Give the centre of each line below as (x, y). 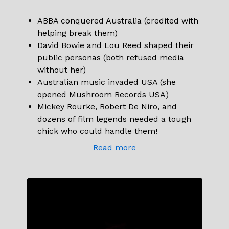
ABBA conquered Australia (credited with (118, 20)
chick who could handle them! (97, 131)
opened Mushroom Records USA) (103, 94)
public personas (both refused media (110, 57)
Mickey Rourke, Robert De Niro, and (107, 106)
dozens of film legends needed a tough (114, 119)
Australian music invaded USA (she (106, 82)
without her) (61, 70)
